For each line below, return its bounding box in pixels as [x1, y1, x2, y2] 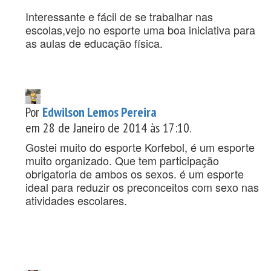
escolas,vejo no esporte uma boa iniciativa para [25, 21, 255, 38]
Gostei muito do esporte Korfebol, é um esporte [25, 139, 255, 155]
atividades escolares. [25, 192, 127, 209]
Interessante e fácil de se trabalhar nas [25, 8, 213, 24]
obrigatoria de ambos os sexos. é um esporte [25, 166, 244, 182]
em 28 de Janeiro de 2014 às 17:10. [25, 119, 191, 137]
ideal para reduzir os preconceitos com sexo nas [25, 179, 259, 195]
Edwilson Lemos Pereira [42, 103, 157, 121]
